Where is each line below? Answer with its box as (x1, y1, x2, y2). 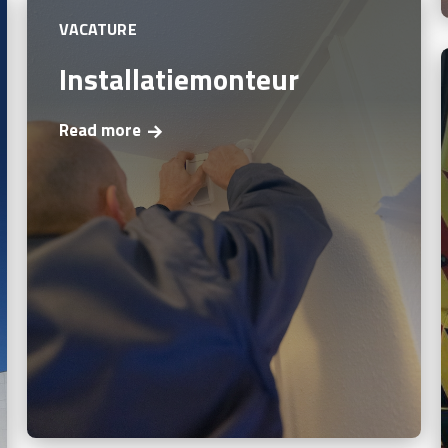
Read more (58, 117, 141, 144)
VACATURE (58, 16, 137, 41)
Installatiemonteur (58, 56, 299, 101)
